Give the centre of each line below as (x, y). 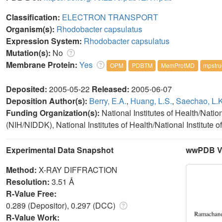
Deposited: (28, 89)
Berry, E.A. (108, 101)
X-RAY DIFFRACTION (78, 170)
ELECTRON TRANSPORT (110, 17)
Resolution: (29, 182)
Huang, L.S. (151, 101)
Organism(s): (31, 29)
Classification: (34, 17)
